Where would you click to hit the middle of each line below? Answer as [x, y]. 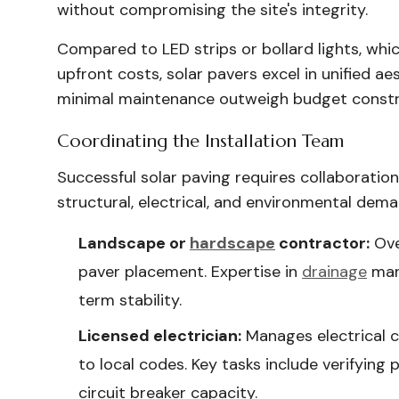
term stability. [130, 300]
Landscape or [134, 243]
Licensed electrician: [160, 336]
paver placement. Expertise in [190, 272]
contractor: [322, 243]
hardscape [232, 243]
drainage [334, 272]
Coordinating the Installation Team [200, 141]
